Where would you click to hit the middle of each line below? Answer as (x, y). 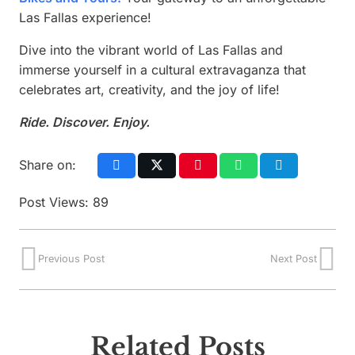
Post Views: (54, 202)
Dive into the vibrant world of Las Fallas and (151, 50)
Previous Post (71, 259)
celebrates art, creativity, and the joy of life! (149, 90)
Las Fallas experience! (85, 18)
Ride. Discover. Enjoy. (84, 122)
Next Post (294, 259)
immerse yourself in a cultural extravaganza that (162, 70)
